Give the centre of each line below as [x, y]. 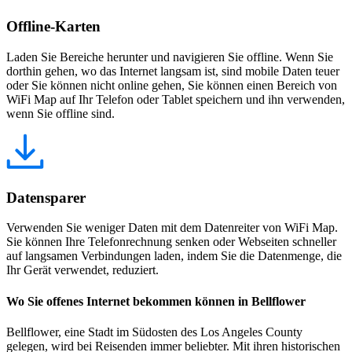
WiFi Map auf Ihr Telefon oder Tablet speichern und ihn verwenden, [176, 99]
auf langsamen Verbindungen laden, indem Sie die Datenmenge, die [174, 256]
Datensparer [46, 197]
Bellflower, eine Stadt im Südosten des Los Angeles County [154, 332]
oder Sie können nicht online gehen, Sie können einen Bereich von [172, 85]
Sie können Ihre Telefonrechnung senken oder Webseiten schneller [171, 242]
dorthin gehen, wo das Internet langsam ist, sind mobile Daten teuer [173, 71]
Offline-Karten [53, 27]
